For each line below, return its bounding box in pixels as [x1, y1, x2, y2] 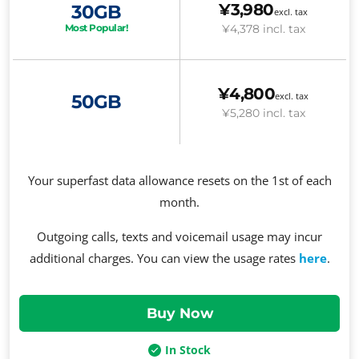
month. [159, 194, 200, 211]
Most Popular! [64, 22, 128, 34]
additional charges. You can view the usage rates [29, 250, 299, 267]
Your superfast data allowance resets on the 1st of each [27, 172, 332, 189]
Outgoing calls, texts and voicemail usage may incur [37, 228, 322, 245]
